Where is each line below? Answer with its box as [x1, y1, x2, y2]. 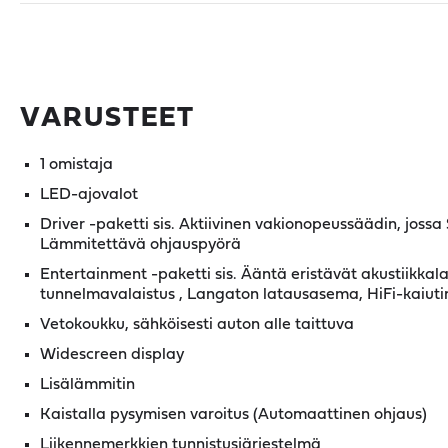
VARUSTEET [20, 105, 195, 133]
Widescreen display [40, 347, 184, 363]
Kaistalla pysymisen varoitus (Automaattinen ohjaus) [40, 407, 427, 423]
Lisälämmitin [40, 377, 135, 393]
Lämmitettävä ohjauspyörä [40, 237, 241, 253]
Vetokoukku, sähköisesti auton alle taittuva [40, 317, 354, 333]
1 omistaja [40, 157, 113, 173]
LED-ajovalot [40, 187, 138, 203]
